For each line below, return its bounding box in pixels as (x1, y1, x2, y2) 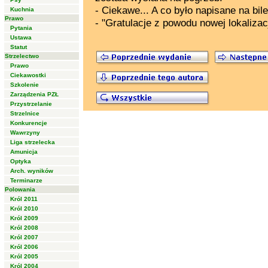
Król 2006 (10, 243, 38, 250)
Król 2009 (10, 215, 38, 221)
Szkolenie (10, 81, 39, 88)
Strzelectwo (5, 53, 39, 59)
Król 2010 (10, 205, 38, 212)
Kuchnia (10, 6, 34, 13)
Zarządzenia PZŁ (10, 91, 59, 98)
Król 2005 (10, 253, 38, 260)
